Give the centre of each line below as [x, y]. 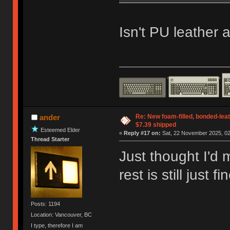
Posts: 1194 [46, 204]
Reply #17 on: [142, 133]
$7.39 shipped [156, 124]
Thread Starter [50, 139]
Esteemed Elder [61, 130]
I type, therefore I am [57, 226]
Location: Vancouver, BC [62, 215]
